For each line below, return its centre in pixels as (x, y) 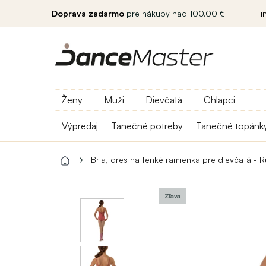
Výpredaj (80, 126)
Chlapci (219, 100)
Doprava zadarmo (88, 13)
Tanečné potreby (147, 126)
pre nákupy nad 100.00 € (175, 13)
